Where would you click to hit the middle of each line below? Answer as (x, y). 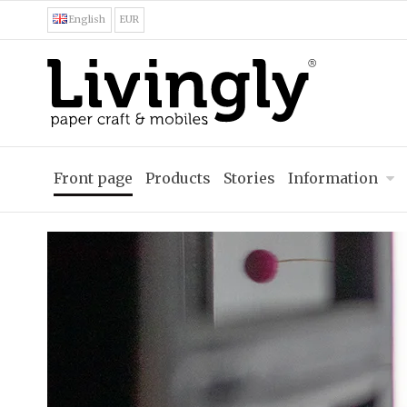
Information (333, 178)
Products (178, 178)
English (88, 20)
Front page (93, 178)
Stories (249, 178)
